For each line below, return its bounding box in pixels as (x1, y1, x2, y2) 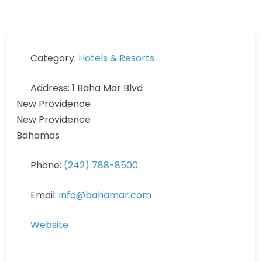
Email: (30, 188, 59, 202)
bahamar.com (85, 188, 151, 202)
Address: (30, 81, 72, 95)
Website (30, 218, 68, 232)
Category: (30, 51, 78, 65)
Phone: (30, 158, 64, 172)
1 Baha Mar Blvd (72, 81, 143, 95)
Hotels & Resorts (78, 51, 154, 65)
